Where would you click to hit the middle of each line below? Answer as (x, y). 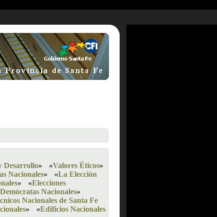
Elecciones (49, 183)
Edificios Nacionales (73, 209)
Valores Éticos (76, 165)
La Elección (77, 174)
